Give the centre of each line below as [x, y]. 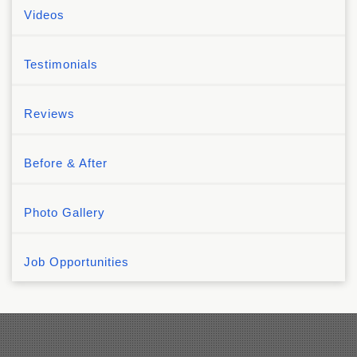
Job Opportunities [76, 261]
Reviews [49, 113]
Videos [44, 14]
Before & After [66, 163]
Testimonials [61, 64]
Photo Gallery [65, 212]
